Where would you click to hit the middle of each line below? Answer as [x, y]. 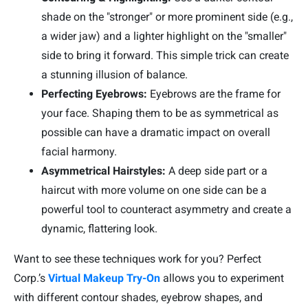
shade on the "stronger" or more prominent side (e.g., [167, 17]
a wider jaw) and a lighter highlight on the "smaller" [164, 36]
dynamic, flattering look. [99, 229]
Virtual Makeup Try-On [104, 278]
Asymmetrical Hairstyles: [103, 171]
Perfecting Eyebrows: [94, 94]
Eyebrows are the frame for [214, 94]
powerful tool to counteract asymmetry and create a [166, 210]
